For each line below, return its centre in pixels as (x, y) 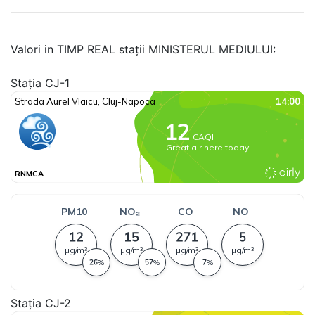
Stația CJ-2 (41, 303)
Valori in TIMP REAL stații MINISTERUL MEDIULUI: (143, 49)
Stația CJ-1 (40, 83)
